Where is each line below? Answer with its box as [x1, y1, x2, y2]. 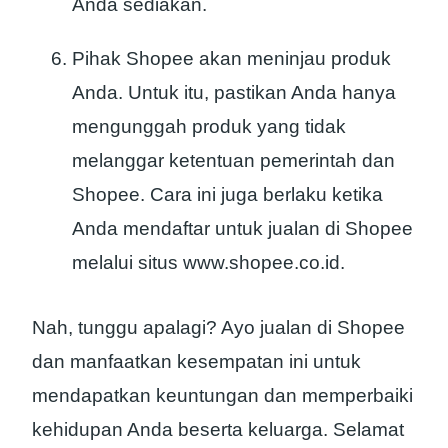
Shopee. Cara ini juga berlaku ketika [72, 184, 383, 206]
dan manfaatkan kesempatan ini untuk [32, 351, 361, 373]
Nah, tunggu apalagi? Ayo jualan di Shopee [32, 317, 405, 339]
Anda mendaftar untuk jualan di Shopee [72, 218, 413, 240]
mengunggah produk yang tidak [72, 116, 346, 138]
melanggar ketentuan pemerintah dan [72, 150, 395, 172]
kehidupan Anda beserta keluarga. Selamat [32, 419, 404, 441]
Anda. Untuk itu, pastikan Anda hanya [72, 82, 396, 104]
